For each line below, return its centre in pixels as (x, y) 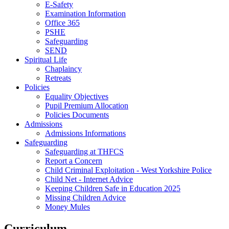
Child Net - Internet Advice (89, 179)
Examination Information (85, 13)
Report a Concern (74, 161)
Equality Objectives (77, 96)
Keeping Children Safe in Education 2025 (113, 188)
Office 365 (62, 22)
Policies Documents (77, 114)
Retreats (58, 78)
